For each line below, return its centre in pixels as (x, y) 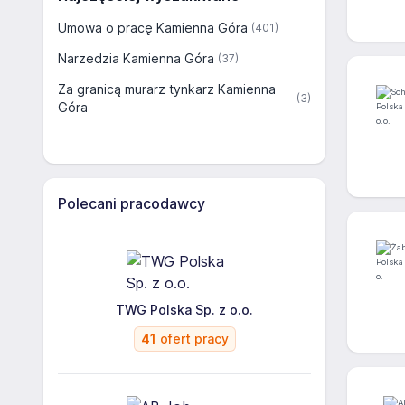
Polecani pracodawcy (132, 203)
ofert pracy (192, 339)
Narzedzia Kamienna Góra (136, 58)
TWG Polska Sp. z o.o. (184, 310)
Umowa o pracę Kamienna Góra (153, 28)
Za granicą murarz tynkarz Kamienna (167, 89)
